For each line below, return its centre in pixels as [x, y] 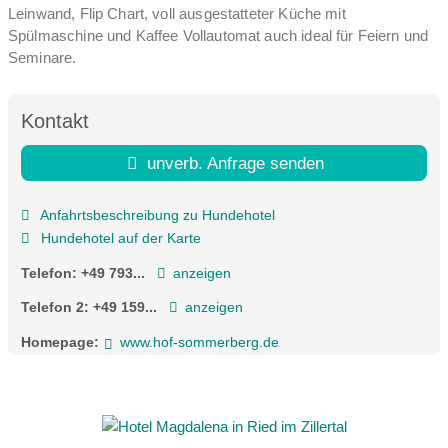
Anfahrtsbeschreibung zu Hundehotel [155, 215]
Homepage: [60, 341]
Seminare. [42, 58]
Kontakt [55, 120]
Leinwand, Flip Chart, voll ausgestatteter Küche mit [177, 14]
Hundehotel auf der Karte [118, 238]
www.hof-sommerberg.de [199, 341]
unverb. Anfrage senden [233, 163]
